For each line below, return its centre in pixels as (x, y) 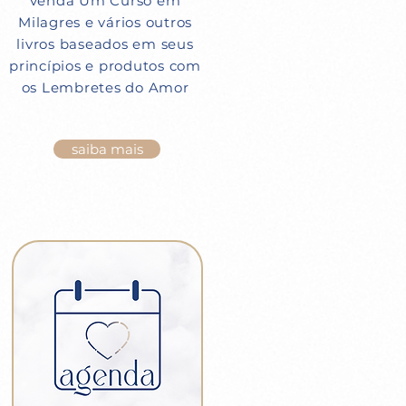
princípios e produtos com (105, 66)
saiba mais (107, 149)
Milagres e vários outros (105, 22)
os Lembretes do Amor (105, 87)
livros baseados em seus (105, 44)
